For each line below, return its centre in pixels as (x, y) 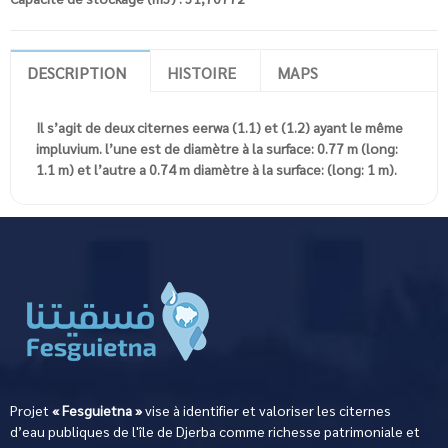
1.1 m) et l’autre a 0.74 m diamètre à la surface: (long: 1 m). (216, 168)
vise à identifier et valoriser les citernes (266, 409)
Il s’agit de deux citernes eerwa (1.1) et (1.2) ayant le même (219, 126)
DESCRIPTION (76, 72)
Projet (31, 409)
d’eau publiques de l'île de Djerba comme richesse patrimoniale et (215, 430)
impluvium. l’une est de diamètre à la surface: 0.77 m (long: (217, 147)
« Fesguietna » (97, 409)
